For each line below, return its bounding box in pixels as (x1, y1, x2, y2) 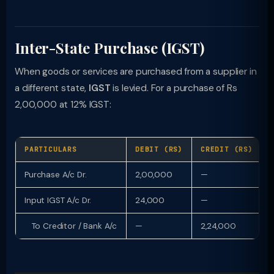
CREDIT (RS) (201, 145, 253, 154)
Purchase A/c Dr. (24, 169, 87, 180)
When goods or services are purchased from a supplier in (15, 65, 257, 78)
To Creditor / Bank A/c (24, 221, 117, 231)
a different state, (15, 82, 89, 94)
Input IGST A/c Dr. (24, 195, 92, 206)
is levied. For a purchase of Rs (110, 82, 237, 94)
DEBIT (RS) (135, 145, 183, 154)
